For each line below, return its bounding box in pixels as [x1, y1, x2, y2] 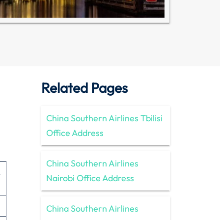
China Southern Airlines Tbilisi [46, 112, 163, 124]
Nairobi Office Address [46, 172, 134, 184]
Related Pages [41, 79, 128, 96]
